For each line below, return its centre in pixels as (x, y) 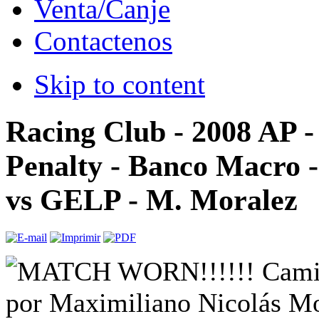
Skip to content (120, 85)
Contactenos (103, 41)
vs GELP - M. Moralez (152, 200)
